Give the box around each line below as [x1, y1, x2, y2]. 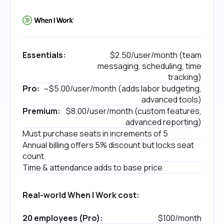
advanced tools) [141, 94, 201, 105]
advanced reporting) [125, 116, 201, 128]
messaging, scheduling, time [97, 60, 201, 72]
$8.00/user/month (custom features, [66, 105, 201, 117]
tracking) [168, 71, 201, 83]
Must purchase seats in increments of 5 [22, 128, 168, 139]
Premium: [22, 105, 60, 117]
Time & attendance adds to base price [22, 162, 162, 173]
